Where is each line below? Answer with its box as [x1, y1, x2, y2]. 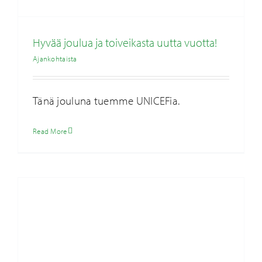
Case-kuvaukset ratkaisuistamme [61, 101, 201, 115]
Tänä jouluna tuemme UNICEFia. [32, 93, 180, 108]
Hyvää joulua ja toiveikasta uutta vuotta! [32, 35, 217, 50]
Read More [32, 126, 67, 136]
